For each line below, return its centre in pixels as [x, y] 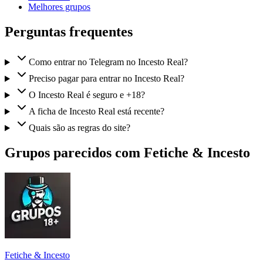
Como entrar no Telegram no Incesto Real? [108, 62]
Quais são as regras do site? [79, 128]
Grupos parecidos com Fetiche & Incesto [127, 153]
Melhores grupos [59, 6]
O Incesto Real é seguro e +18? [87, 95]
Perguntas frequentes [69, 31]
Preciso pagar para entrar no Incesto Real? [106, 79]
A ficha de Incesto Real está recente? [96, 112]
